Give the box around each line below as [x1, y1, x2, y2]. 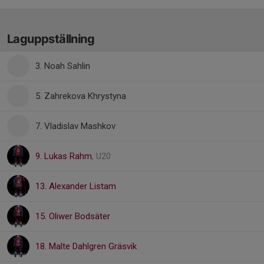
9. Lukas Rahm [35, 151, 92, 161]
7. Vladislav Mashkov [35, 121, 115, 131]
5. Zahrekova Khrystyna [35, 91, 126, 101]
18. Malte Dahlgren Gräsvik [35, 241, 137, 252]
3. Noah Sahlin [35, 61, 90, 71]
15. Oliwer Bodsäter [35, 211, 110, 222]
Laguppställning [7, 32, 94, 46]
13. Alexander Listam [35, 181, 116, 192]
